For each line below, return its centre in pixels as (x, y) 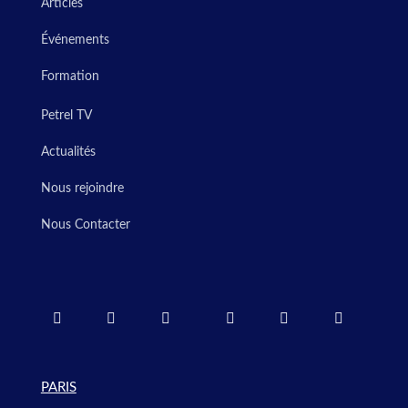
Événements (75, 40)
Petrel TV (66, 115)
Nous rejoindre (82, 188)
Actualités (68, 152)
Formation (70, 76)
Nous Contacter (85, 224)
